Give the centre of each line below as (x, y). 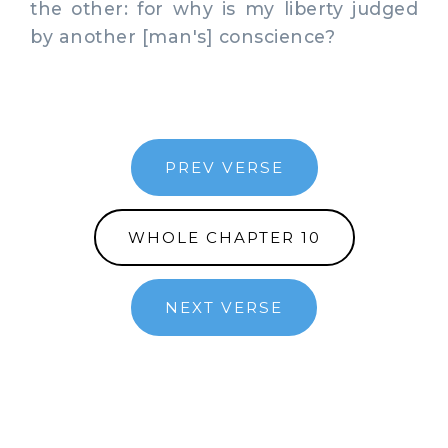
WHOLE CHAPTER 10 (224, 237)
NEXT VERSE (224, 307)
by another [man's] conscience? (182, 36)
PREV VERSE (224, 167)
